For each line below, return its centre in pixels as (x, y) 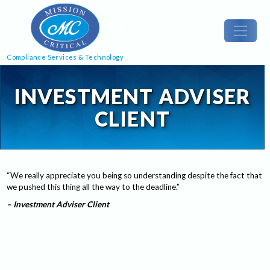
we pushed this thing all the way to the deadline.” (93, 187)
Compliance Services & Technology (65, 57)
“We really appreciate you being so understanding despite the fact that (135, 175)
